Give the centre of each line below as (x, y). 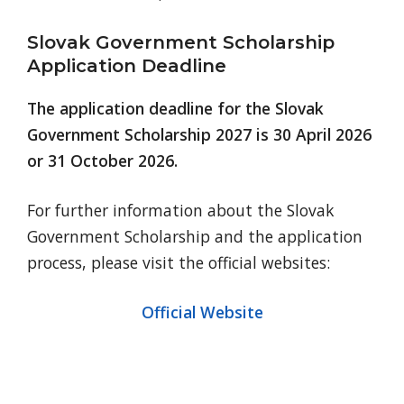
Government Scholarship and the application (195, 236)
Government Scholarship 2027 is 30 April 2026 (199, 134)
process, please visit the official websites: (179, 262)
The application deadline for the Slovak (175, 108)
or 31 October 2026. (102, 160)
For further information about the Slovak (180, 210)
